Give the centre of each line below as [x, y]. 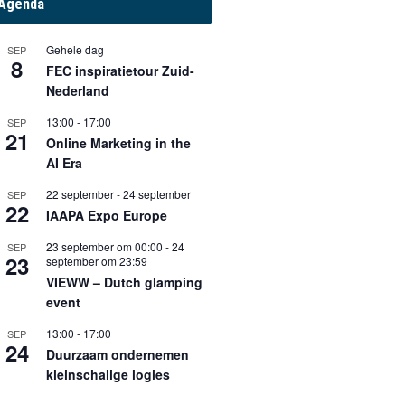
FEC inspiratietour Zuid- [120, 71]
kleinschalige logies [108, 375]
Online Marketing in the [118, 143]
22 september [80, 194]
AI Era [64, 163]
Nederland [77, 91]
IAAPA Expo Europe [106, 216]
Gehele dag [75, 50]
